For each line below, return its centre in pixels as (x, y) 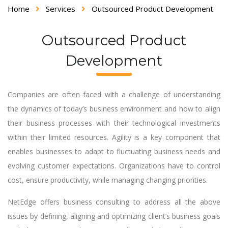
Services (61, 9)
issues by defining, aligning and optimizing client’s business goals (114, 216)
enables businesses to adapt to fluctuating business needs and (114, 151)
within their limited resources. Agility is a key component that (114, 137)
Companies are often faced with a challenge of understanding (114, 94)
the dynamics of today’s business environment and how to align (114, 109)
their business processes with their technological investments (114, 123)
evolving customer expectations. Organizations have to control (114, 166)
